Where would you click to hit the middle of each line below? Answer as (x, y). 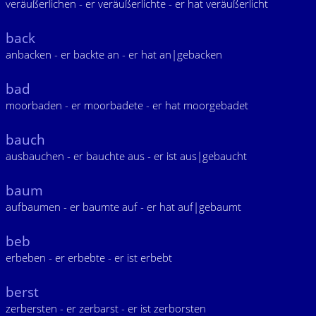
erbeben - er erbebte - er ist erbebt (89, 257)
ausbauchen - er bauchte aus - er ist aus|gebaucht (126, 156)
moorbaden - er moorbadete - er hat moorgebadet (127, 105)
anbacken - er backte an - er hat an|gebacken (114, 54)
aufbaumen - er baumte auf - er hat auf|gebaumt (123, 207)
